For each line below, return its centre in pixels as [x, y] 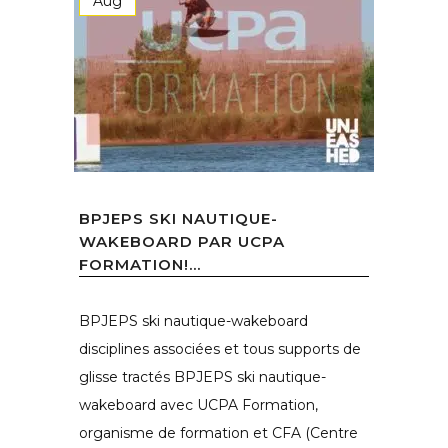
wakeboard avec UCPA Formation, [198, 405]
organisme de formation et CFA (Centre [218, 433]
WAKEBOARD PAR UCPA [182, 241]
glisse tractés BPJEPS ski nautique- [202, 377]
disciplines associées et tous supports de [220, 349]
